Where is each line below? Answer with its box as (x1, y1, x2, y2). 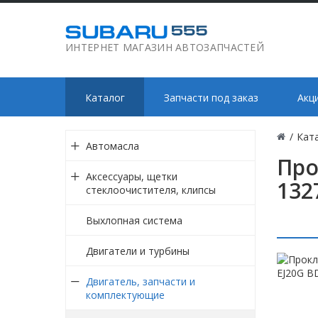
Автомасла (85, 138, 139, 153)
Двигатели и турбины (85, 243, 190, 258)
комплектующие (85, 287, 165, 302)
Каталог (84, 90, 125, 104)
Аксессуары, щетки (85, 169, 177, 183)
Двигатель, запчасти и (85, 274, 195, 288)
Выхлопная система (85, 213, 182, 227)
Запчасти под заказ (163, 90, 258, 104)
